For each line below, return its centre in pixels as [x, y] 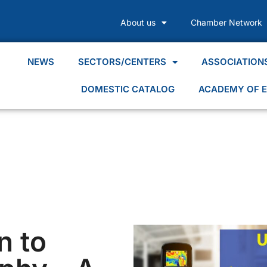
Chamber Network [226, 22]
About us [138, 22]
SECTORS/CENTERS [122, 62]
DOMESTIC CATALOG [128, 89]
